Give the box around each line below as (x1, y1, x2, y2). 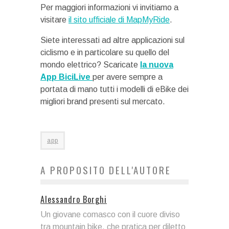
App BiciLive (40, 72, 93, 81)
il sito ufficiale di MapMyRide (68, 15, 170, 24)
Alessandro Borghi (40, 193, 107, 205)
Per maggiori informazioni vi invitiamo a (40, 3, 178, 12)
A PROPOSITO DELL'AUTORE (40, 162, 171, 177)
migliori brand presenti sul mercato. (40, 97, 165, 106)
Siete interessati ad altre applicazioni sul (40, 35, 185, 44)
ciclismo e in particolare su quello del (40, 48, 169, 57)
